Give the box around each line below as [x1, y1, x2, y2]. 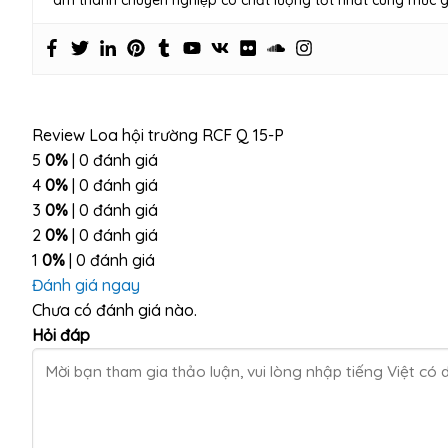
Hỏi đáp [32, 324, 90, 345]
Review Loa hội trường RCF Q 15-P [32, 124, 284, 145]
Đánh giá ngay [32, 274, 140, 295]
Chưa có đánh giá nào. [32, 299, 197, 320]
